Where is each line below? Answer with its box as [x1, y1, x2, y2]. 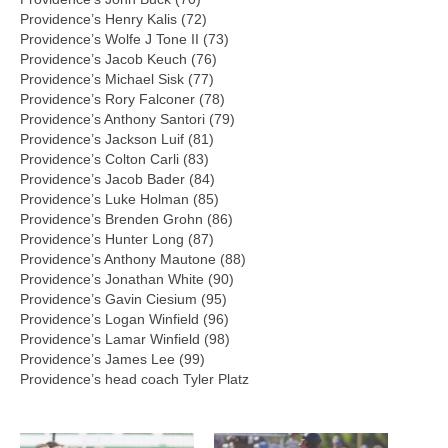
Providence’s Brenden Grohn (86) [20, 210, 233, 227]
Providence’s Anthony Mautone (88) [20, 250, 246, 267]
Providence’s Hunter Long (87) [20, 230, 214, 247]
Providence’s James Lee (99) [20, 350, 205, 367]
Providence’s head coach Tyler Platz [20, 370, 249, 387]
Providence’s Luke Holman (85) [20, 190, 219, 207]
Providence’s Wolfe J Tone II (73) [20, 30, 229, 47]
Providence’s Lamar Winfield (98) [20, 330, 230, 347]
